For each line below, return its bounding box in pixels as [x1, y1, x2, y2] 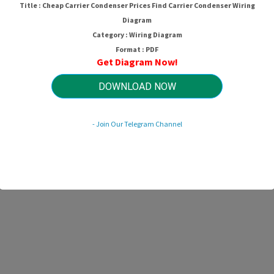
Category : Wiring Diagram [92, 29, 182, 39]
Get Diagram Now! [96, 55, 178, 68]
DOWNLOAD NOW [98, 80, 176, 92]
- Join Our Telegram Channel [92, 119, 182, 128]
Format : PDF [116, 44, 158, 54]
